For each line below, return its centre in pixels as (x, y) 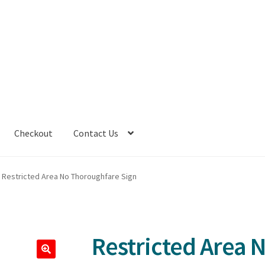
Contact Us (96, 133)
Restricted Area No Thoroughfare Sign (69, 177)
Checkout (34, 133)
